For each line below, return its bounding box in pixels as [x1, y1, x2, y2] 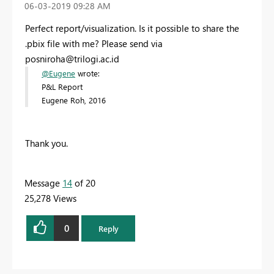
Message [24, 177, 62, 190]
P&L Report [42, 81, 85, 92]
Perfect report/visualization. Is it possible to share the [25, 22, 239, 35]
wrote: [75, 68, 100, 79]
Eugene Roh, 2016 [42, 95, 108, 106]
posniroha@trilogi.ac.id [25, 53, 119, 65]
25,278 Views [24, 192, 76, 205]
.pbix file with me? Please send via [25, 37, 163, 50]
